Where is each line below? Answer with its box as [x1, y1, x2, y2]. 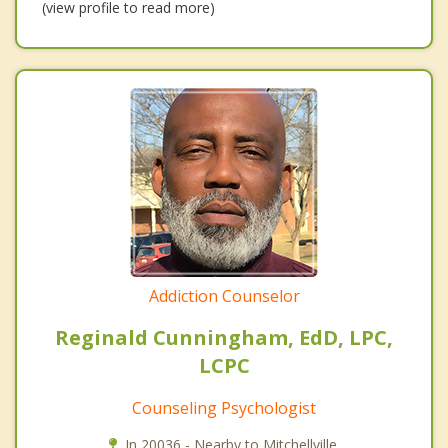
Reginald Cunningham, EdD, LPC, [55, 324, 393, 352]
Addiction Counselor [148, 285, 300, 308]
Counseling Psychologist [132, 397, 316, 420]
